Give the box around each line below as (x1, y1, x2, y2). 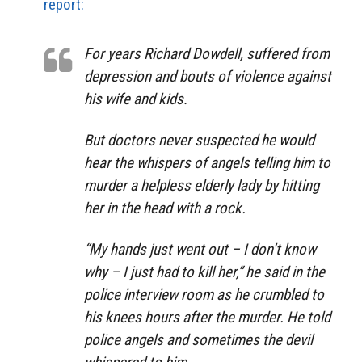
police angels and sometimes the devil (84, 330, 313, 349)
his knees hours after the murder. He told (84, 307, 330, 326)
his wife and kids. (84, 90, 187, 109)
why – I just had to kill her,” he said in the (84, 262, 325, 281)
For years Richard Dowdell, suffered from (84, 44, 330, 64)
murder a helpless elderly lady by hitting (84, 175, 319, 195)
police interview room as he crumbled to (84, 284, 324, 304)
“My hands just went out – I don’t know (84, 239, 316, 259)
